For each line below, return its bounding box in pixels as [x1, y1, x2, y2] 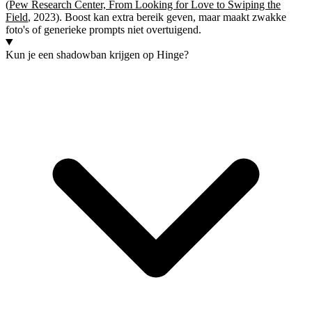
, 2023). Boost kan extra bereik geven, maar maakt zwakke [28, 10, 286, 23]
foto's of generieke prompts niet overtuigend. [6, 23, 201, 36]
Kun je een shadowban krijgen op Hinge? [6, 48, 189, 61]
